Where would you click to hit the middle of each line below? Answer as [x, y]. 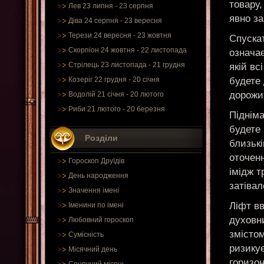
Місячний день [93, 249]
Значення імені [94, 190]
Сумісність [86, 235]
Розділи [101, 138]
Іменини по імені [96, 205]
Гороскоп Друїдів [96, 161]
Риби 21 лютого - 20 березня [117, 109]
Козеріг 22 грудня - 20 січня [114, 80]
